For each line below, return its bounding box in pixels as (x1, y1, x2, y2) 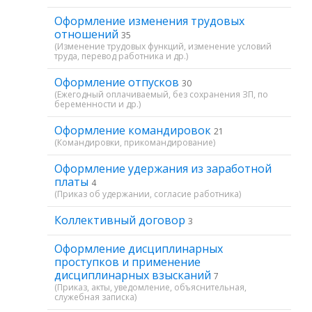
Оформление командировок (54, 123, 214, 138)
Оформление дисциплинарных (54, 241, 223, 256)
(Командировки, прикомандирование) (54, 136, 215, 148)
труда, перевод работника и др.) (54, 50, 188, 62)
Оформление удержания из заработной (54, 161, 272, 176)
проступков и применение (54, 254, 201, 270)
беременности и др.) (54, 98, 141, 110)
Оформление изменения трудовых (54, 13, 244, 29)
